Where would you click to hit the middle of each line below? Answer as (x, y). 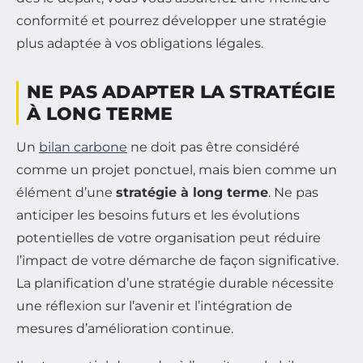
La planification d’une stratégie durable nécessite (175, 283)
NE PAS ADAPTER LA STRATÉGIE (181, 92)
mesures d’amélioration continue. (125, 328)
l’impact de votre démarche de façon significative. (177, 260)
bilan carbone (83, 147)
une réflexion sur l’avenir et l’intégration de (154, 305)
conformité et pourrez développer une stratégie (171, 20)
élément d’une (66, 192)
